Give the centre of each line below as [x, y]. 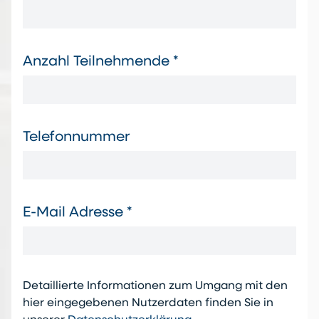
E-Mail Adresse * [78, 213]
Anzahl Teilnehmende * [101, 62]
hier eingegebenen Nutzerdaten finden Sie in [148, 304]
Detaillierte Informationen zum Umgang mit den [155, 287]
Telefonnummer [77, 138]
